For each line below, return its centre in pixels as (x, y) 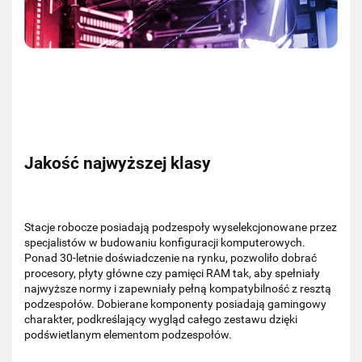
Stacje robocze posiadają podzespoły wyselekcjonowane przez (181, 227)
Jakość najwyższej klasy (118, 164)
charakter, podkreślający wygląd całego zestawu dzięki (161, 319)
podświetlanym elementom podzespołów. (128, 334)
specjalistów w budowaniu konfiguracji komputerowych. (165, 242)
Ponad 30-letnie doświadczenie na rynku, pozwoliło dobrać (170, 257)
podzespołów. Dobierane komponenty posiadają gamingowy (175, 303)
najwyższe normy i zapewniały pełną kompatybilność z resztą (178, 288)
